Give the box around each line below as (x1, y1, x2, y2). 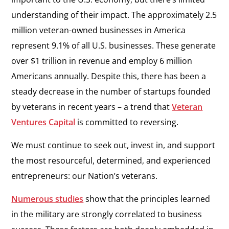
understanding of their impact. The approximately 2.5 (11, 9, 217, 21)
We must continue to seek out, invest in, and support (11, 140, 216, 151)
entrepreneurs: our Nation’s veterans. (11, 170, 158, 182)
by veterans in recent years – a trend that (11, 101, 172, 113)
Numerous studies (11, 193, 84, 205)
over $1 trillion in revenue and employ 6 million (11, 55, 193, 67)
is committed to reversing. (75, 117, 179, 128)
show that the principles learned (83, 193, 211, 205)
